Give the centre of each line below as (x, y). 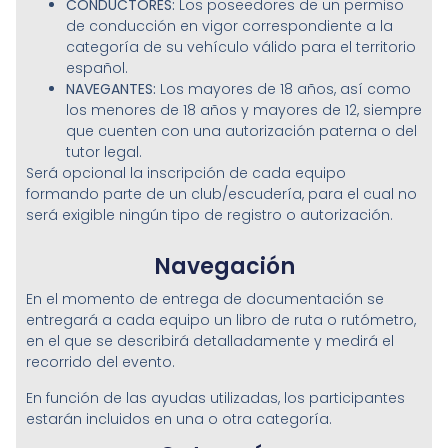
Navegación (224, 267)
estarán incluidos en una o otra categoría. (178, 418)
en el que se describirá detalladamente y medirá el (209, 341)
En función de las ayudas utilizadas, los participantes (215, 397)
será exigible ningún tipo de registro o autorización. (209, 215)
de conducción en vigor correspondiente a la (229, 26)
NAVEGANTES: (110, 89)
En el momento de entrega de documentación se (204, 299)
